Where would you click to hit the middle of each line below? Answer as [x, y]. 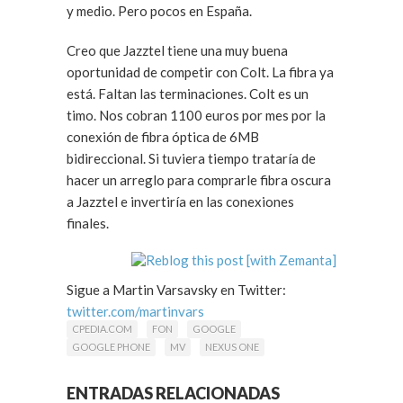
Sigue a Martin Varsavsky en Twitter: [176, 290]
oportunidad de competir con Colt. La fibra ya [200, 72]
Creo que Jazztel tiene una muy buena [177, 50]
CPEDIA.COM [102, 329]
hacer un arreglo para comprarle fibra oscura [199, 180]
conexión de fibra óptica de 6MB [163, 137]
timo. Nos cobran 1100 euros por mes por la [196, 115]
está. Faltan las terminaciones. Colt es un [188, 94]
